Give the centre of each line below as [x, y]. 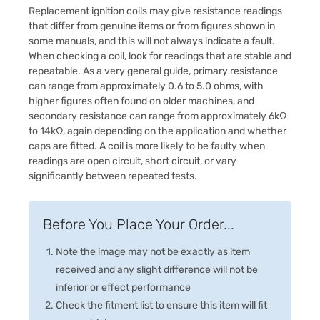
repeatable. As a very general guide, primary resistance [153, 71]
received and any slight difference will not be [157, 269]
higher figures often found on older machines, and [141, 101]
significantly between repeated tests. [113, 176]
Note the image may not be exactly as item [153, 251]
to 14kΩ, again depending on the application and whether [157, 131]
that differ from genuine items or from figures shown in [152, 26]
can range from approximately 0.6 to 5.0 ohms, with [146, 86]
